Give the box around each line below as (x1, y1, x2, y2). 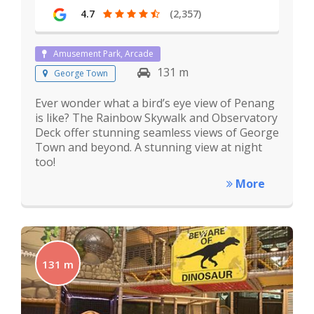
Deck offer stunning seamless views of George (35, 124, 279, 140)
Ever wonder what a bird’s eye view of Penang (35, 95, 275, 111)
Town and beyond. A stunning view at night (35, 139, 262, 155)
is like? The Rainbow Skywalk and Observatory (35, 109, 278, 125)
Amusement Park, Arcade (53, 47, 153, 60)
